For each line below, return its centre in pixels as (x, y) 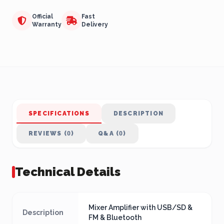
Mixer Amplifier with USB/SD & (140, 207)
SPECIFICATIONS (59, 113)
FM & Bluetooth (115, 217)
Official (42, 16)
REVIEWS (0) (51, 133)
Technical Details (68, 172)
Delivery (95, 24)
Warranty (47, 24)
